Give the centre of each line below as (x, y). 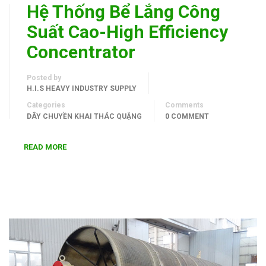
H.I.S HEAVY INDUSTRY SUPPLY (82, 88)
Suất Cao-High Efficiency (127, 32)
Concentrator (81, 52)
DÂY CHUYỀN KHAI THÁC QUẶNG (84, 116)
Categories (46, 105)
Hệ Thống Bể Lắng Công (123, 12)
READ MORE (45, 147)
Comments (184, 105)
